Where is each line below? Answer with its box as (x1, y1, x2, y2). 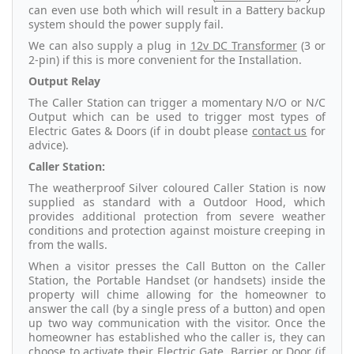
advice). (28, 137, 69, 153)
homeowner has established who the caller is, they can (28, 330, 326, 345)
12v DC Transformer (190, 38, 297, 54)
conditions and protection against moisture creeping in (28, 223, 326, 239)
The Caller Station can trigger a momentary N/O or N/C (28, 95, 326, 111)
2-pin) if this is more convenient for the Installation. (28, 52, 302, 68)
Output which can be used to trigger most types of (28, 109, 326, 125)
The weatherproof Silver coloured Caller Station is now (28, 180, 326, 196)
